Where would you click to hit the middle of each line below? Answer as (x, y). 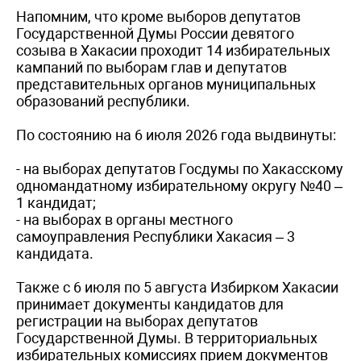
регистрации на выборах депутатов (137, 321)
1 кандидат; (56, 202)
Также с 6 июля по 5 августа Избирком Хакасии (177, 287)
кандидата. (55, 253)
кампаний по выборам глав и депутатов (151, 67)
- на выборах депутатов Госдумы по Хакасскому (180, 168)
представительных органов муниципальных (166, 84)
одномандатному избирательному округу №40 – (179, 185)
